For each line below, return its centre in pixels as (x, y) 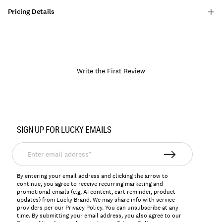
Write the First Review (111, 71)
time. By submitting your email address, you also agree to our (99, 216)
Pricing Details (31, 12)
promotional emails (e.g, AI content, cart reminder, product (96, 192)
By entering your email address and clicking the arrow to (93, 176)
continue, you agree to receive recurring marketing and (90, 184)
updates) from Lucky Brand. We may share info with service (96, 200)
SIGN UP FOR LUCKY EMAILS (64, 130)
